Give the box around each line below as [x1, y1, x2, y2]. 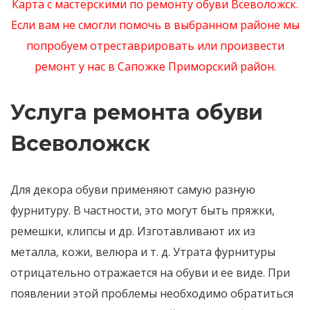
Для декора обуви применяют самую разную [10, 181, 255, 197]
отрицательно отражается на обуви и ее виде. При [10, 264, 290, 280]
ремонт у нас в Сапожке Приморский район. [34, 58, 276, 74]
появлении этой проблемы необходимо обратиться [10, 285, 293, 301]
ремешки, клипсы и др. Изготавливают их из [10, 223, 255, 239]
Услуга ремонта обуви [10, 99, 263, 125]
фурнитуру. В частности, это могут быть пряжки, [10, 202, 275, 218]
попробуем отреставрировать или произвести [26, 37, 284, 53]
